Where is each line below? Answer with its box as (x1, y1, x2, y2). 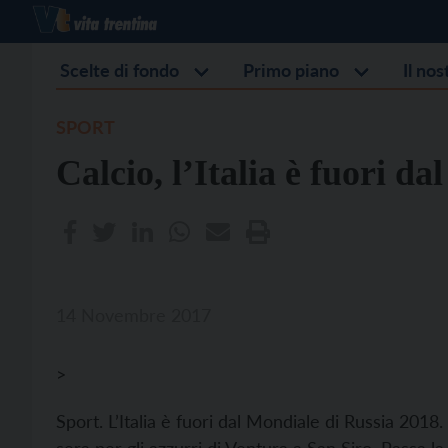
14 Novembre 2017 (56, 304, 211, 326)
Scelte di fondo (60, 59, 179, 81)
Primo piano (243, 59, 339, 81)
